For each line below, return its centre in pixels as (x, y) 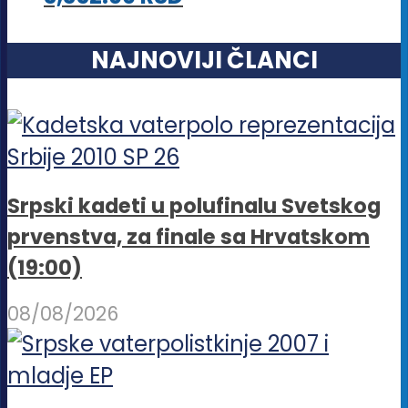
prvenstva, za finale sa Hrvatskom (189, 236)
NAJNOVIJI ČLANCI (204, 60)
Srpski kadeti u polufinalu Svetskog (194, 205)
